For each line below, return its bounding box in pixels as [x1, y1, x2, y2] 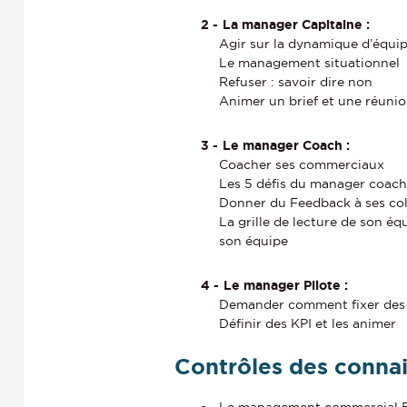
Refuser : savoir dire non [219, 74, 372, 90]
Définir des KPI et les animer [219, 316, 396, 332]
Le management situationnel [219, 55, 400, 71]
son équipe [219, 233, 288, 249]
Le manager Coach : [222, 138, 350, 154]
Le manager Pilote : [223, 278, 348, 293]
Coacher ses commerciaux [219, 157, 384, 173]
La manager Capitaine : [222, 17, 370, 33]
